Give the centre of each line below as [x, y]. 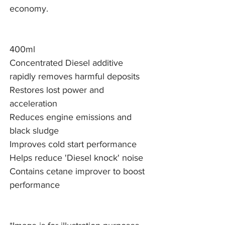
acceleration [33, 104]
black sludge [34, 131]
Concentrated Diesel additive [66, 63]
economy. [29, 9]
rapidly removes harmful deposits [75, 77]
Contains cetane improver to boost [77, 172]
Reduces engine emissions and [71, 117]
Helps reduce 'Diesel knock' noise [76, 158]
